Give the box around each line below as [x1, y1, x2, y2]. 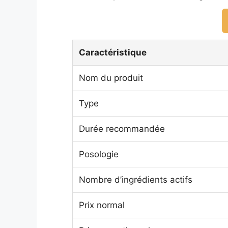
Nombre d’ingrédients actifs [79, 175, 192, 185]
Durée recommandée [79, 124, 165, 134]
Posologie [79, 149, 119, 159]
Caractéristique [79, 47, 147, 58]
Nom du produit [79, 73, 143, 83]
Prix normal [79, 200, 125, 210]
